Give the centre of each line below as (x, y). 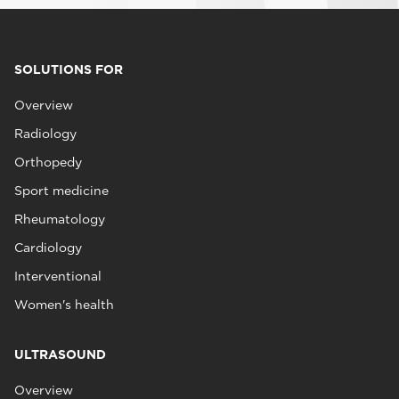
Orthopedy (48, 162)
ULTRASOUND (60, 354)
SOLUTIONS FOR (69, 69)
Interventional (58, 276)
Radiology (45, 134)
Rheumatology (60, 219)
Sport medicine (61, 191)
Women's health (64, 305)
